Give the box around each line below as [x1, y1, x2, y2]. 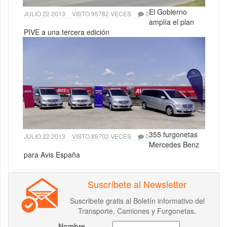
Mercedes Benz [149, 139, 199, 149]
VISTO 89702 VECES [72, 131, 131, 140]
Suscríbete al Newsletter [88, 177, 186, 191]
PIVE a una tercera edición [24, 26, 109, 37]
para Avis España [24, 149, 80, 160]
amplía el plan [149, 16, 194, 27]
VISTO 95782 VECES [72, 9, 131, 18]
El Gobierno [149, 6, 187, 17]
